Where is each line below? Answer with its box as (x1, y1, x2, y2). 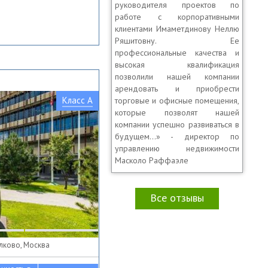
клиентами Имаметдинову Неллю (115, 23, 239, 34)
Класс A (62, 95, 93, 106)
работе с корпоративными (115, 11, 239, 22)
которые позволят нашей (115, 107, 239, 118)
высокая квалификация (115, 59, 239, 70)
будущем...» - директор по (115, 131, 239, 142)
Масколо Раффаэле (115, 155, 188, 166)
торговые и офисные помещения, (115, 95, 239, 106)
